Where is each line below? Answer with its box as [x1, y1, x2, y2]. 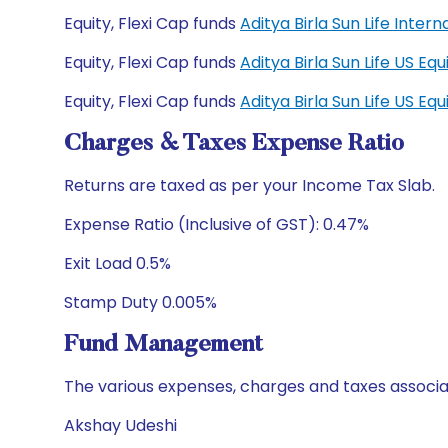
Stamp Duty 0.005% [64, 291, 217, 314]
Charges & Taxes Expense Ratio [64, 132, 404, 156]
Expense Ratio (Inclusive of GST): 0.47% [64, 213, 369, 236]
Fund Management [64, 333, 263, 357]
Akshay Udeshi [64, 414, 177, 437]
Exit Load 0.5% [64, 252, 171, 275]
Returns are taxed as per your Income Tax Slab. [64, 174, 435, 197]
